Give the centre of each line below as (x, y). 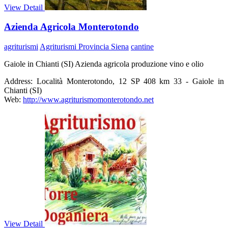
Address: (18, 81)
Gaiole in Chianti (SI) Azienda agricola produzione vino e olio (104, 64)
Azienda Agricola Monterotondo (72, 27)
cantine (142, 47)
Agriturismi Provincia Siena (84, 47)
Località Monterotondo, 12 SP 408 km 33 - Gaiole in (130, 81)
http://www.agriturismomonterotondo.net (88, 99)
